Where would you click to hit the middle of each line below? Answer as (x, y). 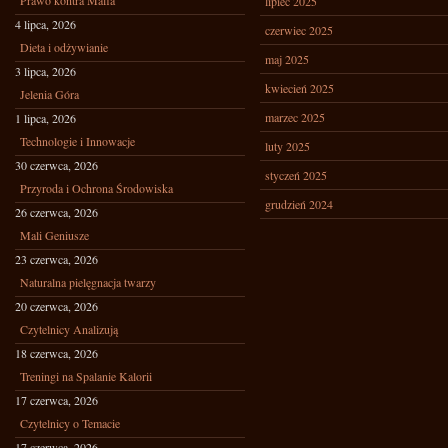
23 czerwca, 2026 (56, 259)
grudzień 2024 (299, 204)
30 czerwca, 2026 (56, 165)
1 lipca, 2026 (45, 118)
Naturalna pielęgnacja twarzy (88, 282)
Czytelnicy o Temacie (70, 423)
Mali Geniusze (54, 235)
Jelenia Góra (49, 94)
